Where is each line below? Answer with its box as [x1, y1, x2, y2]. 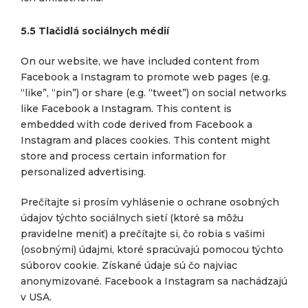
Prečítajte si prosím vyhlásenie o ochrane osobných [21, 196, 279, 208]
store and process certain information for [21, 150, 226, 162]
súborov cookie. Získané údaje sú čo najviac [21, 259, 237, 272]
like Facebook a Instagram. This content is [21, 102, 232, 115]
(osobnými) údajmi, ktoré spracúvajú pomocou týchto [21, 243, 283, 256]
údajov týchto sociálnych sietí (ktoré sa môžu [21, 212, 243, 224]
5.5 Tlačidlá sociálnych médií [21, 25, 169, 37]
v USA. [21, 291, 52, 303]
